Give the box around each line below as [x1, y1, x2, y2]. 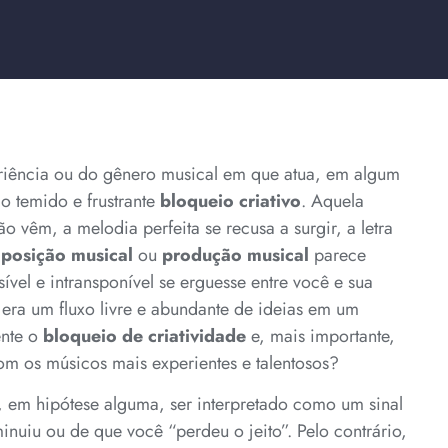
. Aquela [301, 188, 364, 214]
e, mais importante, [246, 323, 395, 349]
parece [309, 242, 366, 268]
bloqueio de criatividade [43, 323, 246, 349]
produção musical [162, 242, 309, 268]
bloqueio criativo [160, 188, 301, 214]
